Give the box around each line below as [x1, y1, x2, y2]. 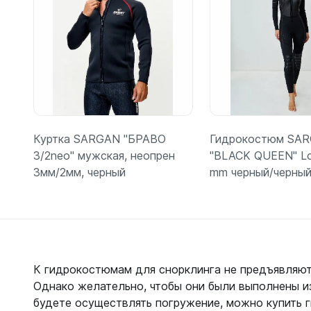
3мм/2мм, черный [33, 165, 126, 179]
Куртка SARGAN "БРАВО [33, 131, 166, 146]
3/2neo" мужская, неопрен [33, 148, 175, 162]
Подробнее [81, 246, 145, 261]
